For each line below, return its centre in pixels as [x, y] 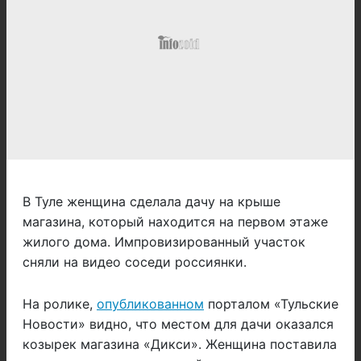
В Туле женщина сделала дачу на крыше [151, 202]
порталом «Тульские [271, 304]
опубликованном [150, 304]
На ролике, [60, 304]
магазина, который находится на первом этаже [175, 222]
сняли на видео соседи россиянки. [135, 262]
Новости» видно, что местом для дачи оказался [178, 324]
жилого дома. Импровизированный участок [164, 242]
